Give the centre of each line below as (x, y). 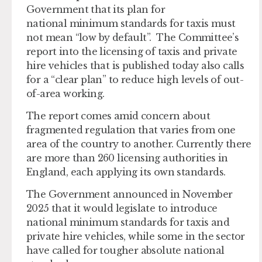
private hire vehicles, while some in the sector (136, 237)
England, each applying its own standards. (129, 172)
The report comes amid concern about (118, 116)
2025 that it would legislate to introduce (122, 208)
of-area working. (68, 93)
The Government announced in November (130, 194)
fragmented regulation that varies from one (131, 130)
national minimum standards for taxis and (128, 223)
